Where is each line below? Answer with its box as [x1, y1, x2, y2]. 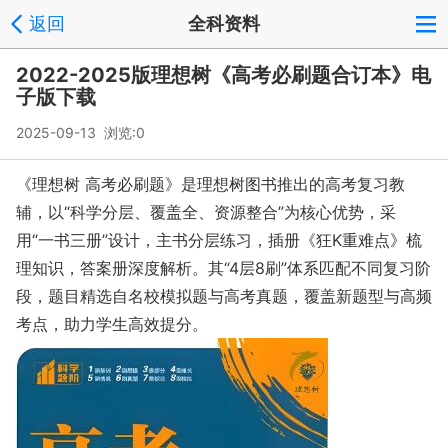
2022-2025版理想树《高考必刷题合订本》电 [16, 63, 431, 87]
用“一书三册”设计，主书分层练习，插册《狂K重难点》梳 [16, 230, 422, 250]
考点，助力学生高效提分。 [16, 314, 208, 334]
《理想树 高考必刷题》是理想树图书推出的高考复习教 [16, 174, 405, 194]
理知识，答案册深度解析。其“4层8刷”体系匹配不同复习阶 [16, 258, 431, 278]
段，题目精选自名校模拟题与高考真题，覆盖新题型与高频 [16, 286, 432, 306]
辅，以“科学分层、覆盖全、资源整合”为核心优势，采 [16, 202, 396, 222]
